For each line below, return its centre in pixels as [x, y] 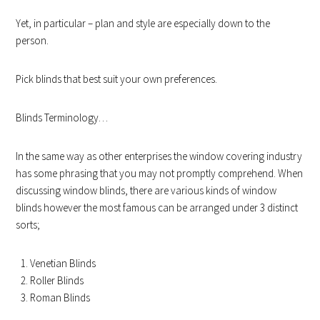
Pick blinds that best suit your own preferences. [117, 79]
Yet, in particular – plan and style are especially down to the [143, 23]
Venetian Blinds [63, 263]
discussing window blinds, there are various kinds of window [146, 190]
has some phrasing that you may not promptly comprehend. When [160, 173]
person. [32, 40]
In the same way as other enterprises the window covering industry [159, 156]
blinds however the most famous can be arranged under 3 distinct [157, 207]
